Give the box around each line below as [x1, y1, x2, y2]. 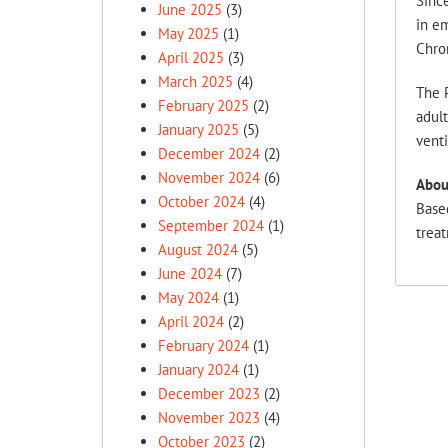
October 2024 [158, 192, 245, 211]
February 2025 [158, 96, 249, 115]
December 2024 [158, 144, 260, 163]
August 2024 [158, 240, 238, 259]
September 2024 [158, 216, 264, 235]
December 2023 [158, 384, 260, 403]
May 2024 [158, 288, 219, 307]
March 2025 [158, 72, 233, 91]
